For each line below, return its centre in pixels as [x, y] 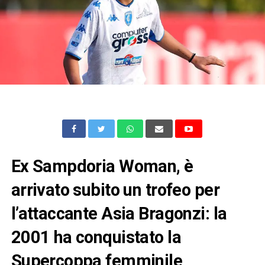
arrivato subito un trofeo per [115, 190]
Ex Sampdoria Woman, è [102, 166]
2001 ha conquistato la [96, 237]
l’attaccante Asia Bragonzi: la [119, 213]
